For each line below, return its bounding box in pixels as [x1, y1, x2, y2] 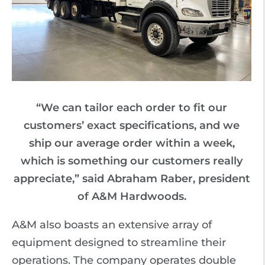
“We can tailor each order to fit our [36, 101, 227, 114]
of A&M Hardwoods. [77, 190, 186, 203]
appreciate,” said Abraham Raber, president [13, 172, 250, 185]
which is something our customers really [21, 154, 243, 167]
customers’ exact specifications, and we [24, 119, 240, 132]
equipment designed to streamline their [12, 236, 226, 249]
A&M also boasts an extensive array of [12, 218, 212, 231]
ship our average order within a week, [28, 137, 235, 150]
